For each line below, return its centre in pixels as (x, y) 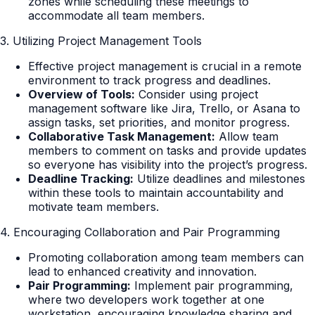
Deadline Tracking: (81, 179)
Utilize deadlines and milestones (219, 179)
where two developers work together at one (146, 300)
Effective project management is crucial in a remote (165, 66)
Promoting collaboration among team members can (166, 258)
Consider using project (197, 95)
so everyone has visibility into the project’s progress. (168, 165)
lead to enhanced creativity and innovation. (142, 272)
